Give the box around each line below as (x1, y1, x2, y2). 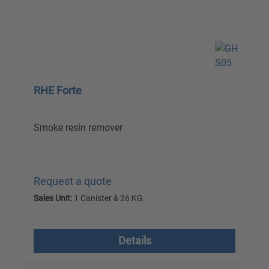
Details (118, 234, 151, 247)
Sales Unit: (34, 193, 72, 204)
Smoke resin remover (34, 122, 122, 134)
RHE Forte (34, 84, 82, 97)
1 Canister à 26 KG (72, 193, 143, 204)
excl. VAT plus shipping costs (34, 211, 171, 225)
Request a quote (34, 175, 112, 188)
